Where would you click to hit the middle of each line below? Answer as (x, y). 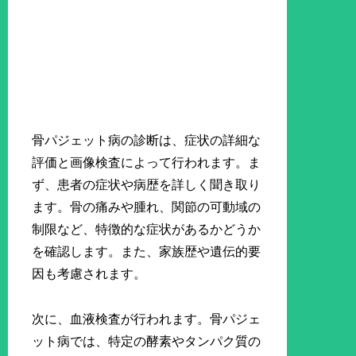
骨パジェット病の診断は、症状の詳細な (147, 141)
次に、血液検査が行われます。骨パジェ (147, 319)
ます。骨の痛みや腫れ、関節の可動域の (147, 207)
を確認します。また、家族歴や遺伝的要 (147, 252)
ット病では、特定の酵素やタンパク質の (147, 342)
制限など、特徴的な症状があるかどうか (147, 230)
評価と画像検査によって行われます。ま (147, 163)
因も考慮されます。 (89, 274)
